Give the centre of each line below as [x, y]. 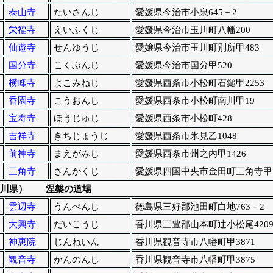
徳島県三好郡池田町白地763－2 [200, 207]
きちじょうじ [81, 136]
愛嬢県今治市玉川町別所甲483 [197, 48]
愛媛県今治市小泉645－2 [186, 12]
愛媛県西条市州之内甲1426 [190, 154]
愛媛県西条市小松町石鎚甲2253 [200, 83]
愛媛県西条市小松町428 [183, 119]
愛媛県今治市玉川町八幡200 [193, 30]
